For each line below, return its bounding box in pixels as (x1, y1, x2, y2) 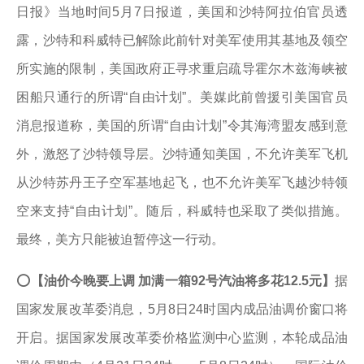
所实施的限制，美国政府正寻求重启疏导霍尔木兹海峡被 (16, 62, 348, 76)
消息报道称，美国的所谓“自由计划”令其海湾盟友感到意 (16, 119, 348, 132)
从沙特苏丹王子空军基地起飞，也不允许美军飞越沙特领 (16, 175, 348, 189)
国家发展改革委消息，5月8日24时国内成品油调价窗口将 (16, 302, 348, 316)
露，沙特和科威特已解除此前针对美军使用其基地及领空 (16, 33, 348, 47)
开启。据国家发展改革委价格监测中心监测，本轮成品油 (16, 331, 348, 344)
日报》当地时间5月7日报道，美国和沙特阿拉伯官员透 (16, 5, 348, 19)
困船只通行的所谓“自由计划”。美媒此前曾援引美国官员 (16, 90, 348, 104)
